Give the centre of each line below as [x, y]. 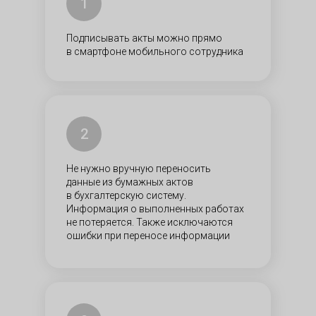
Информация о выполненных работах [155, 209]
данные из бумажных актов [130, 182]
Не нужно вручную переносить [139, 169]
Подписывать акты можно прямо [144, 38]
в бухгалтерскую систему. [126, 195]
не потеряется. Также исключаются [150, 222]
